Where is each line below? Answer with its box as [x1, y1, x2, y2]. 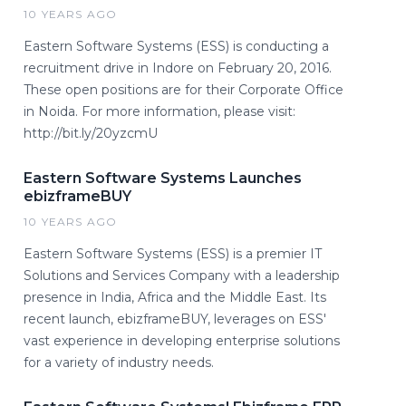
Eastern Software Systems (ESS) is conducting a [24, 38, 329, 54]
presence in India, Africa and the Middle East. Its [24, 289, 326, 305]
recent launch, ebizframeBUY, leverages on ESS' [24, 311, 326, 327]
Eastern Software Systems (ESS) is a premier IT [24, 246, 322, 262]
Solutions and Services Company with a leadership [24, 267, 340, 284]
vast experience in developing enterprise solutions [24, 333, 340, 349]
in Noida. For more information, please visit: [24, 103, 295, 120]
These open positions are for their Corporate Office [24, 82, 343, 98]
